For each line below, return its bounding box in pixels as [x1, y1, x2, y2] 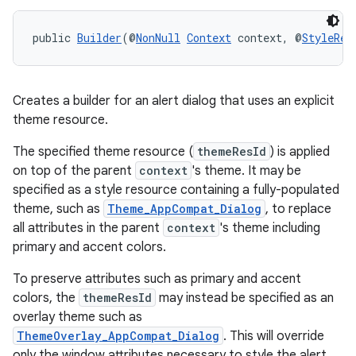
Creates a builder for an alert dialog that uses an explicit [13, 93, 335, 109]
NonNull [136, 30, 180, 45]
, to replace [265, 201, 331, 217]
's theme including [219, 220, 320, 236]
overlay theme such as [13, 309, 142, 325]
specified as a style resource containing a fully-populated [13, 182, 339, 198]
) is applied [270, 144, 330, 160]
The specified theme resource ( [13, 144, 193, 160]
